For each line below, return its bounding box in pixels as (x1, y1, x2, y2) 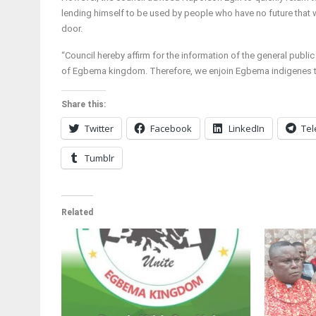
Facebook (150, 122, 192, 135)
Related (61, 207, 93, 218)
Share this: (61, 99, 106, 110)
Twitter (85, 122, 114, 135)
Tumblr (85, 152, 114, 165)
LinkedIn (229, 122, 265, 135)
